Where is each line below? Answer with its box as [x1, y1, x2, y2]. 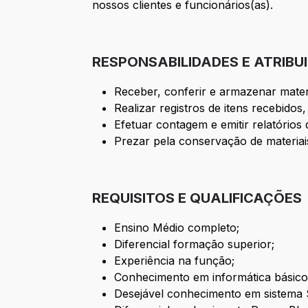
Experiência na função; [114, 254, 235, 268]
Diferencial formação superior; [114, 237, 275, 252]
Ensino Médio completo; [114, 221, 240, 235]
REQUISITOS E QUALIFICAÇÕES [92, 190, 302, 207]
